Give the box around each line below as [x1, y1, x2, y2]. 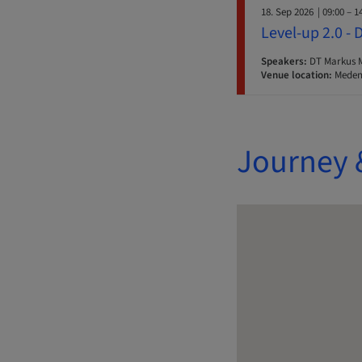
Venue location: [261, 68, 332, 83]
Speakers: [261, 54, 307, 69]
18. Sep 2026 [261, 5, 314, 20]
